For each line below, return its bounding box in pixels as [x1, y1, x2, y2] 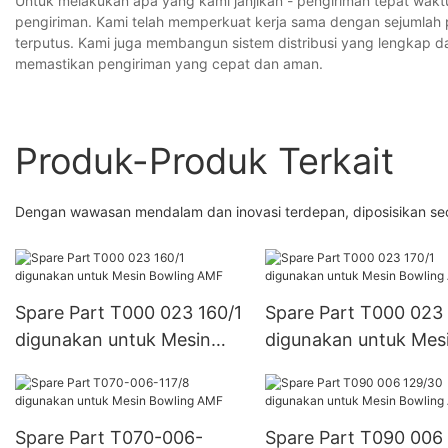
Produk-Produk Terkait [15, 138, 394, 183]
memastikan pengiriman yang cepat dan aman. [15, 54, 323, 72]
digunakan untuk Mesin [15, 328, 211, 350]
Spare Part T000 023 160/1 [15, 301, 242, 323]
